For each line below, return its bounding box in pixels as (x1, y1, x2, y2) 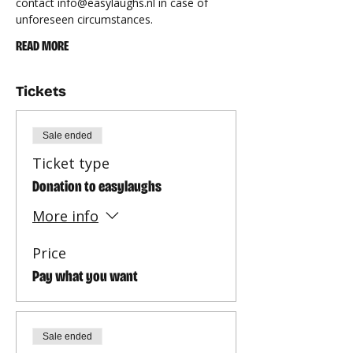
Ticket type (32, 154, 110, 173)
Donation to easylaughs (32, 176, 162, 195)
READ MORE (16, 37, 69, 54)
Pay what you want (32, 266, 138, 285)
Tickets (16, 83, 66, 100)
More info (32, 206, 98, 226)
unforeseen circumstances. (16, 12, 153, 27)
